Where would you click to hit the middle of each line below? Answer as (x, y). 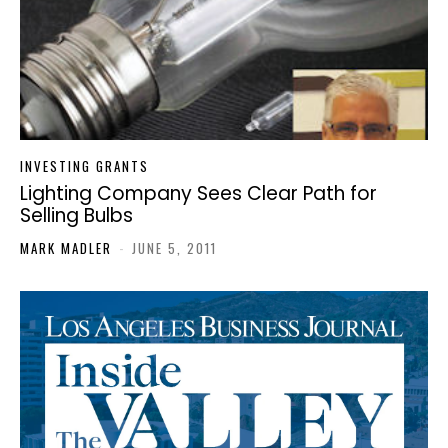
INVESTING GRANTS (84, 166)
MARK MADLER (66, 248)
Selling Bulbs (76, 216)
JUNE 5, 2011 (174, 248)
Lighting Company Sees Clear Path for (198, 194)
